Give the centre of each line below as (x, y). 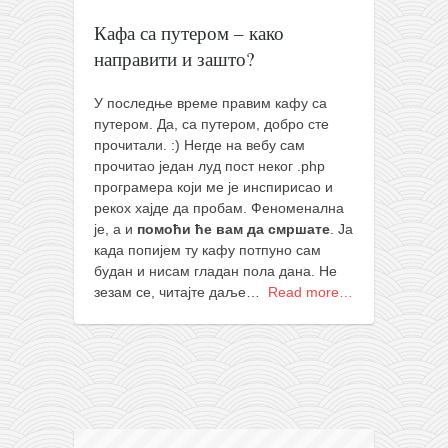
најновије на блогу (116, 302)
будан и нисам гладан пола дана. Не (215, 270)
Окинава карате (110, 269)
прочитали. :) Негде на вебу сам (199, 144)
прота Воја (91, 137)
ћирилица (88, 71)
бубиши (111, 401)
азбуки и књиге (105, 236)
